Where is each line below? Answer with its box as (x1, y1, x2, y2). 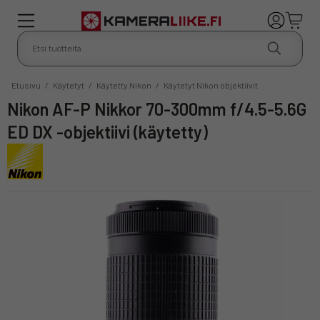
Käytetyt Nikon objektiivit (164, 79, 258, 90)
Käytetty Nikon (96, 79, 151, 90)
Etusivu (11, 79, 41, 90)
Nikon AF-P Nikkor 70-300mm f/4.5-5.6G (7, 98, 19, 119)
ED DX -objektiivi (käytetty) (7, 121, 208, 142)
